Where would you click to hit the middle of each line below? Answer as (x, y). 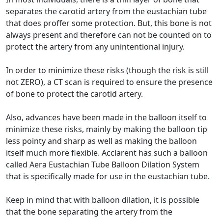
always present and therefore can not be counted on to (109, 35)
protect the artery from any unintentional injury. (95, 46)
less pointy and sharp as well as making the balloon (101, 141)
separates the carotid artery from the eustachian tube (106, 11)
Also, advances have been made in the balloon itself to (106, 117)
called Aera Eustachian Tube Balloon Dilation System (103, 164)
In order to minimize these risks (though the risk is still (107, 70)
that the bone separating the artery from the (89, 211)
